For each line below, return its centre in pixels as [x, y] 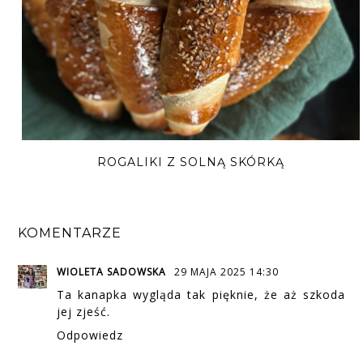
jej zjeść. [84, 311]
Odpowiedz [90, 335]
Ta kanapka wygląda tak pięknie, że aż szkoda [201, 294]
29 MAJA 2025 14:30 [227, 271]
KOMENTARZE [70, 233]
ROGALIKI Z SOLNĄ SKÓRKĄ [190, 162]
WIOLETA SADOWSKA [113, 271]
